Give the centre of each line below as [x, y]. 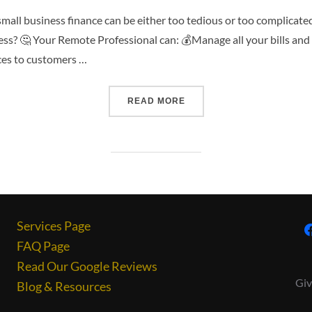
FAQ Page [43, 246]
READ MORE [156, 101]
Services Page [54, 226]
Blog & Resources [64, 287]
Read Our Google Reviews [87, 266]
